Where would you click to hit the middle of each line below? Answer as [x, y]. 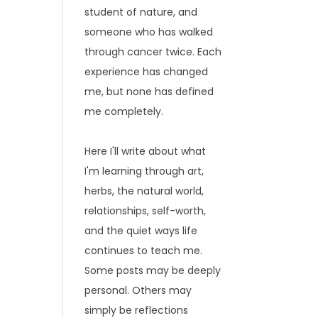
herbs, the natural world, [144, 191]
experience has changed [147, 72]
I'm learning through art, [144, 171]
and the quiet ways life [141, 231]
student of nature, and [141, 12]
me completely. [124, 111]
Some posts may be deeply [153, 270]
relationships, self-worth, [146, 211]
